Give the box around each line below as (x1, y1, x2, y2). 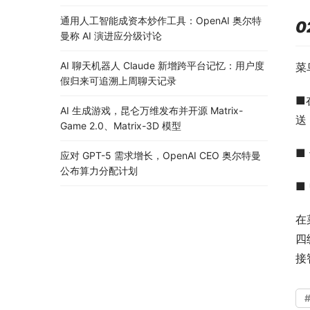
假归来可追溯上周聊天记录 (60, 75, 176, 87)
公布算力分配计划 (60, 165, 138, 177)
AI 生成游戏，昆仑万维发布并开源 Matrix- (60, 104, 243, 117)
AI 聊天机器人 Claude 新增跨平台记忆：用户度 (60, 60, 264, 72)
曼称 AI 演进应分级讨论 (60, 30, 162, 42)
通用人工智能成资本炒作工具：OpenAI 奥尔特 (60, 15, 262, 27)
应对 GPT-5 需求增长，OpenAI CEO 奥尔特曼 (60, 149, 261, 162)
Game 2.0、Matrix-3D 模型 (60, 120, 181, 132)
